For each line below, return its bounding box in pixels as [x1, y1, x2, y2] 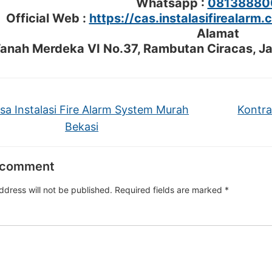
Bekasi [65, 120, 99, 133]
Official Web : [5, 11, 89, 25]
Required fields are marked [115, 185, 225, 195]
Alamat [197, 26, 239, 41]
